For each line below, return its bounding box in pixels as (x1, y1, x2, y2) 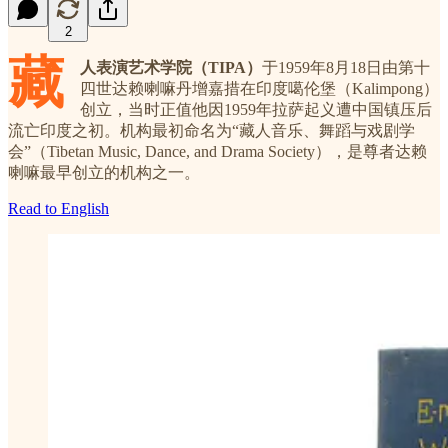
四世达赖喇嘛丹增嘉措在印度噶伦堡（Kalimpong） (80, 79, 439, 97)
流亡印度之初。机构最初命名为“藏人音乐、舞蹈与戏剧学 (8, 121, 415, 139)
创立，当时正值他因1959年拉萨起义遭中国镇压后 (80, 100, 432, 118)
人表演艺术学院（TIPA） (80, 58, 262, 76)
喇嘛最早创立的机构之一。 (8, 163, 200, 181)
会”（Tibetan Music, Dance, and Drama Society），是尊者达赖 (8, 142, 427, 160)
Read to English (8, 199, 109, 217)
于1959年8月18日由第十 (262, 58, 430, 76)
